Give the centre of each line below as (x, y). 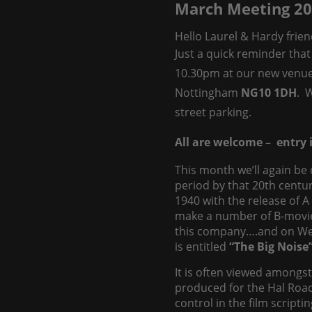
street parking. (213, 112)
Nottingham (208, 93)
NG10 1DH (269, 93)
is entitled (202, 247)
